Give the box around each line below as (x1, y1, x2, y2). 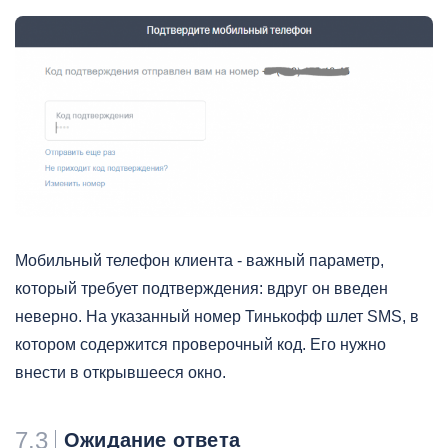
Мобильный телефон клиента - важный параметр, (15, 252, 384, 270)
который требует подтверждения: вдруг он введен (15, 280, 388, 298)
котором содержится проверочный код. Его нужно (15, 336, 386, 354)
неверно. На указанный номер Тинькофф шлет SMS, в (15, 308, 419, 326)
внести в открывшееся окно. (15, 364, 226, 382)
